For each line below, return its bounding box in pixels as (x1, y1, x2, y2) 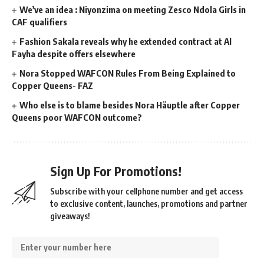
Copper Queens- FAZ (12, 80, 93, 91)
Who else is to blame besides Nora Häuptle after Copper (19, 99, 240, 110)
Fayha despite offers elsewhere (12, 48, 136, 59)
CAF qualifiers (12, 16, 67, 27)
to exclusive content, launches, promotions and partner (50, 198, 247, 209)
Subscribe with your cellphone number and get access (50, 186, 243, 196)
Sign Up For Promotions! (50, 163, 181, 179)
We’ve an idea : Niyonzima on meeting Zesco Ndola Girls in (19, 4, 246, 15)
